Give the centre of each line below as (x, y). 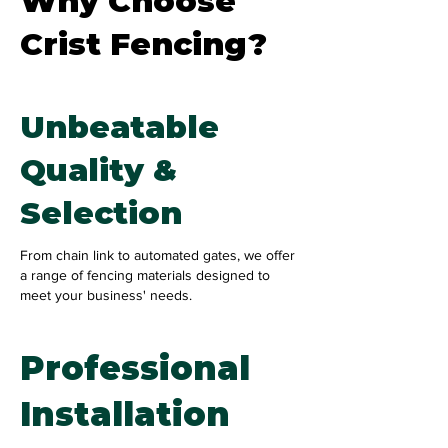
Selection (101, 213)
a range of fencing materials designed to (145, 275)
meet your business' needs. (106, 295)
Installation (125, 414)
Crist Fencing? (143, 44)
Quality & (98, 170)
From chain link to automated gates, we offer (157, 255)
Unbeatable (119, 127)
